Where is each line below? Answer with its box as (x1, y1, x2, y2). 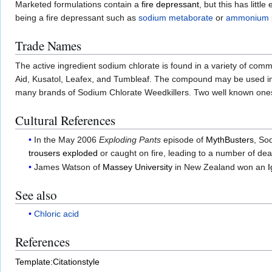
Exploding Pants (99, 134, 161, 144)
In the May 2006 (34, 134, 100, 144)
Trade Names (15, 37, 81, 55)
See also (15, 186, 57, 203)
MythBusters (206, 134, 254, 144)
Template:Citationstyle (15, 257, 100, 267)
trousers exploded (29, 148, 98, 158)
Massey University (103, 161, 173, 172)
